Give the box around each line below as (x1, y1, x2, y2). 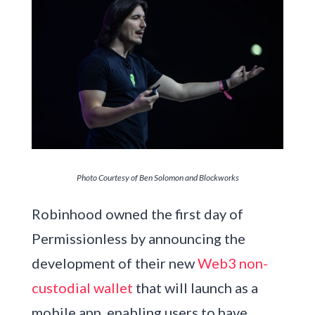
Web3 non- (197, 255, 268, 272)
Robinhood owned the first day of (31, 205, 243, 223)
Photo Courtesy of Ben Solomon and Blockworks (76, 172, 239, 184)
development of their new (31, 255, 198, 272)
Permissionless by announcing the (31, 230, 245, 247)
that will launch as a (132, 279, 258, 297)
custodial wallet (31, 279, 133, 297)
